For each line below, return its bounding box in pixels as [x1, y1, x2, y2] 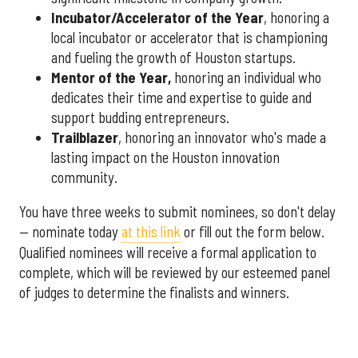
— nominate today [19, 223, 121, 241]
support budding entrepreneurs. [51, 108, 229, 126]
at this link [121, 223, 181, 241]
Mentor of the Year [51, 68, 168, 86]
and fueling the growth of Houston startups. [51, 48, 296, 66]
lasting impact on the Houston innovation [51, 148, 280, 166]
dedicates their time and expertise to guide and [51, 88, 312, 106]
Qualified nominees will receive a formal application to [19, 244, 316, 262]
